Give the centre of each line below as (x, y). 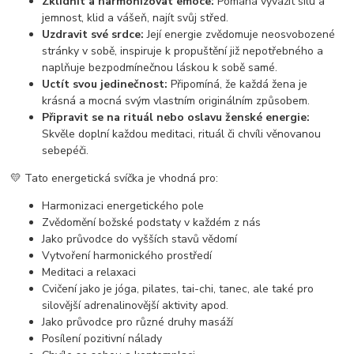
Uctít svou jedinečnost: (105, 84)
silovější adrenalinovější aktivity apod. (136, 305)
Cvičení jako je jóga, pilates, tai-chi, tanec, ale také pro (178, 288)
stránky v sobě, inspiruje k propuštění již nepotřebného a (183, 51)
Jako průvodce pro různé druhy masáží (138, 322)
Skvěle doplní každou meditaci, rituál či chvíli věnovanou (182, 134)
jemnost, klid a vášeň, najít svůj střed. (136, 17)
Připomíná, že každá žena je (238, 84)
